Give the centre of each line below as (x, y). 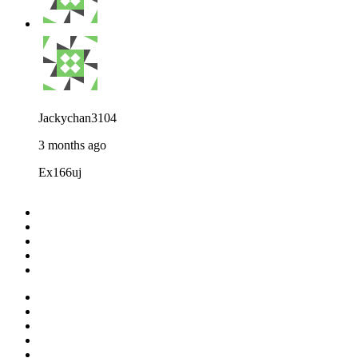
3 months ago (72, 145)
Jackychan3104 (78, 117)
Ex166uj (60, 172)
